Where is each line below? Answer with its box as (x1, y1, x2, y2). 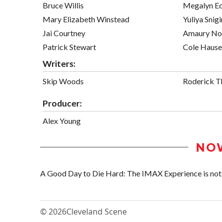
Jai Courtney (43, 28, 85, 38)
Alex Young (43, 115, 81, 125)
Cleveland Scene (66, 206, 127, 217)
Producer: (43, 98, 82, 109)
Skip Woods (43, 76, 84, 86)
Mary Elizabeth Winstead (43, 14, 129, 24)
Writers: (43, 58, 75, 69)
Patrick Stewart (43, 42, 96, 52)
